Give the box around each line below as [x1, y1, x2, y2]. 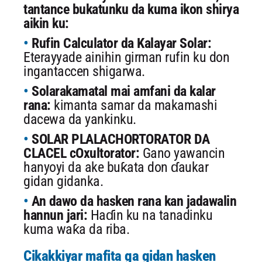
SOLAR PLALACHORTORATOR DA [32, 131, 210, 147]
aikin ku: [23, 15, 69, 32]
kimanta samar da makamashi [54, 97, 217, 113]
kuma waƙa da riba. [23, 221, 129, 237]
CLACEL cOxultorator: [23, 145, 143, 161]
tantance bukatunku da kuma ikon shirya [23, 1, 239, 18]
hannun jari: [23, 207, 91, 223]
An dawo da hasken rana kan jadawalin [32, 193, 236, 209]
